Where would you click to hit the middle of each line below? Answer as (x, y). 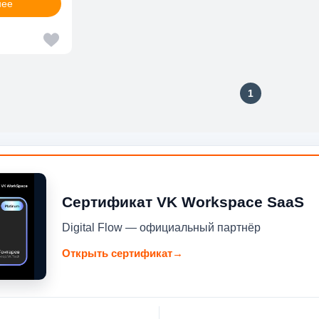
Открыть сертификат (117, 253)
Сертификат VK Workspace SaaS (183, 202)
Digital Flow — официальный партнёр (161, 227)
